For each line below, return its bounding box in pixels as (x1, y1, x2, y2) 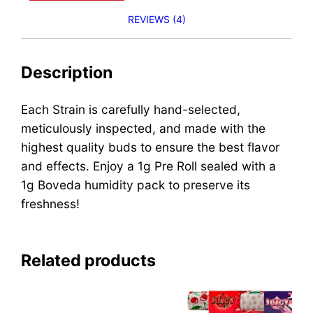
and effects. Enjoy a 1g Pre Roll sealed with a (21, 158, 277, 173)
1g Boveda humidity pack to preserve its (21, 177, 251, 192)
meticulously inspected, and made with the (21, 120, 266, 136)
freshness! (21, 196, 80, 211)
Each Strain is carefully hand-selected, (21, 101, 241, 117)
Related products (21, 250, 156, 270)
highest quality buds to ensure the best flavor (21, 139, 280, 154)
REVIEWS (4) (127, 13, 186, 25)
